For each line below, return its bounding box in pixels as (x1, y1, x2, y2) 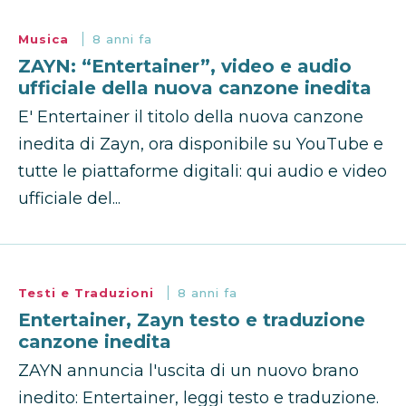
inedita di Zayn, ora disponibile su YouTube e (18, 134, 383, 155)
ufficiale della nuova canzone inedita (18, 77, 372, 100)
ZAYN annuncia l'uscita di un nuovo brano (18, 361, 359, 382)
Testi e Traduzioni (18, 285, 159, 301)
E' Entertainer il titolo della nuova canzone (18, 107, 363, 128)
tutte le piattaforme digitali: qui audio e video (18, 161, 387, 182)
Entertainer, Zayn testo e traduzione (18, 309, 365, 332)
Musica (18, 32, 73, 47)
